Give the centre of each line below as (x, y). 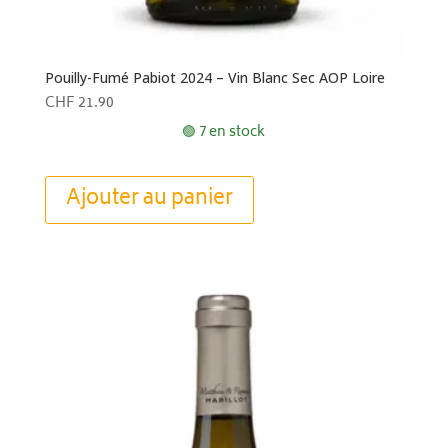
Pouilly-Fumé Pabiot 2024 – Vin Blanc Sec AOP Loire (214, 77)
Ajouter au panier (149, 199)
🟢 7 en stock (224, 132)
